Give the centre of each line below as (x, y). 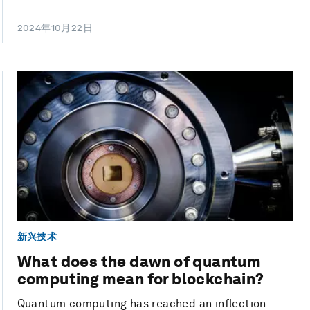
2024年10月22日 (55, 28)
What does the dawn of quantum (139, 262)
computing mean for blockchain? (140, 279)
